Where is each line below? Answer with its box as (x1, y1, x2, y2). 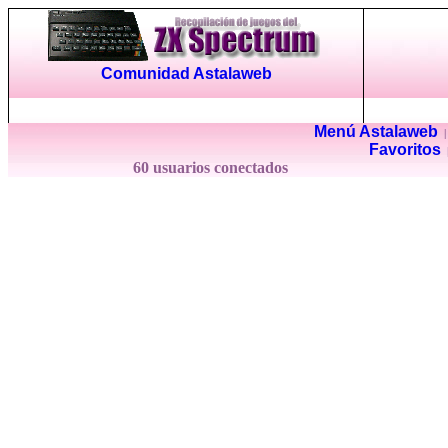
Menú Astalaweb (313, 123, 438, 140)
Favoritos (369, 141, 441, 158)
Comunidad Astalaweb (100, 65, 272, 82)
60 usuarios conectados (132, 159, 292, 176)
